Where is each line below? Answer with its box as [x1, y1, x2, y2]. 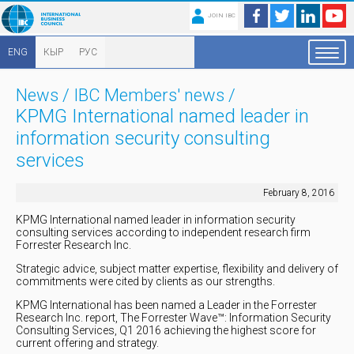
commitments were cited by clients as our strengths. [16, 275, 275, 288]
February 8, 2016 [263, 187, 334, 198]
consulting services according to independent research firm [16, 226, 311, 239]
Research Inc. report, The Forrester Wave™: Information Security [16, 311, 331, 324]
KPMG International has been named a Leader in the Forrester [16, 299, 317, 311]
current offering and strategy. [16, 337, 159, 349]
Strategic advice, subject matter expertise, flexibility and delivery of [16, 262, 338, 275]
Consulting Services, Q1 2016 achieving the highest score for [16, 324, 316, 337]
